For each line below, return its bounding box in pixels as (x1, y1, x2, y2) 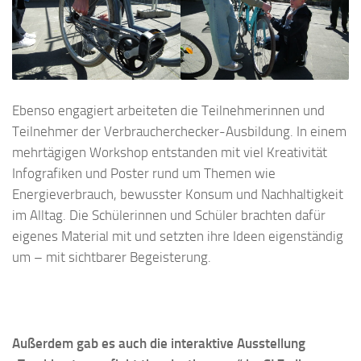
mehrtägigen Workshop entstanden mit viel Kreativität (12, 143, 327, 160)
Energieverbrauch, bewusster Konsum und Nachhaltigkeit (12, 185, 343, 202)
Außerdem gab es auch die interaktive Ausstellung (12, 335, 305, 352)
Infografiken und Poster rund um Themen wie (12, 164, 276, 181)
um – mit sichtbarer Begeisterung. (12, 248, 211, 265)
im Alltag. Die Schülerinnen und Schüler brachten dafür (12, 206, 326, 223)
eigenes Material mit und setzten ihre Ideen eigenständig (12, 227, 343, 244)
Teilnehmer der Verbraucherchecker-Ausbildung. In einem (12, 122, 346, 139)
